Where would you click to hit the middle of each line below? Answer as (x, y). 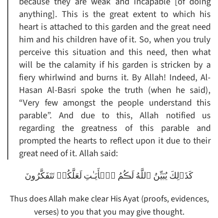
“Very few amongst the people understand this (115, 103)
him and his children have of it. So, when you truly (115, 40)
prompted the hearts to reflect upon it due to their (115, 141)
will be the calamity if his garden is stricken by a (115, 65)
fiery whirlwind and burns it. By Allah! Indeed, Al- (115, 78)
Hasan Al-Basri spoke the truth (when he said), (115, 90)
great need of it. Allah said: (69, 154)
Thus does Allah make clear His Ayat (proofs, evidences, (109, 199)
